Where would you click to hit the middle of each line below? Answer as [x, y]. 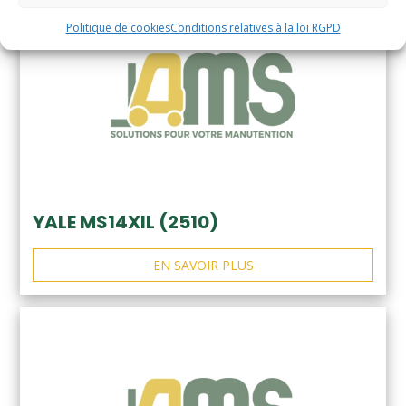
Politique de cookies [118, 27]
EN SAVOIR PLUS [203, 266]
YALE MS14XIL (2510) [126, 222]
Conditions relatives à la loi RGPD [255, 27]
